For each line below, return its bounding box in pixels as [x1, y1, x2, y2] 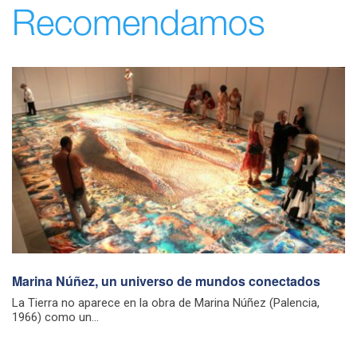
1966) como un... [12, 310, 99, 325]
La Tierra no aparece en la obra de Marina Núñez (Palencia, [12, 296, 320, 311]
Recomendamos [12, 6, 265, 43]
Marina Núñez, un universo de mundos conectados [12, 272, 320, 291]
